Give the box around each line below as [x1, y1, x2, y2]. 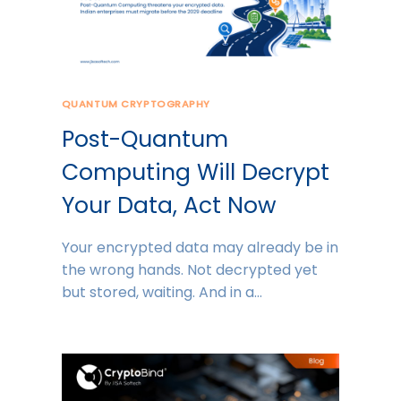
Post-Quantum [61, 123, 228, 155]
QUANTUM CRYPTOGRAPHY [61, 97, 210, 112]
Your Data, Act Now [61, 189, 277, 221]
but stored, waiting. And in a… [61, 281, 262, 303]
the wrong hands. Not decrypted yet [61, 259, 318, 280]
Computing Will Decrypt [61, 156, 329, 188]
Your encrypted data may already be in [61, 236, 338, 258]
